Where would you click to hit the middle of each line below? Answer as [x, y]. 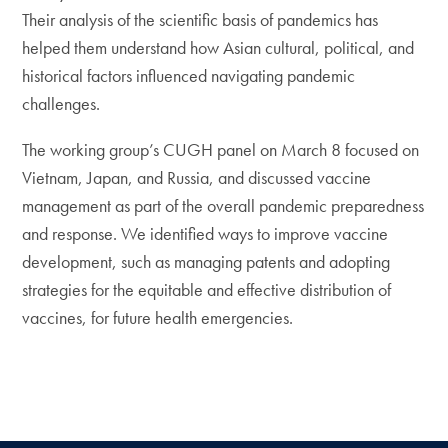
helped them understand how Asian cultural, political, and [218, 47]
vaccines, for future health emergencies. [158, 317]
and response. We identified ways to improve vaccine [205, 233]
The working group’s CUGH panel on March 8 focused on [221, 149]
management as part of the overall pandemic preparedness [223, 205]
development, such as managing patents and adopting [206, 261]
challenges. [61, 103]
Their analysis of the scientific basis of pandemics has [200, 19]
